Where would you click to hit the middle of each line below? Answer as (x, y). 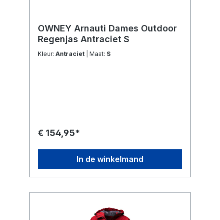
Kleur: (47, 54)
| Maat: (98, 54)
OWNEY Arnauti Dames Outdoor (107, 28)
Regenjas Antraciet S (83, 39)
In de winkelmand (110, 159)
